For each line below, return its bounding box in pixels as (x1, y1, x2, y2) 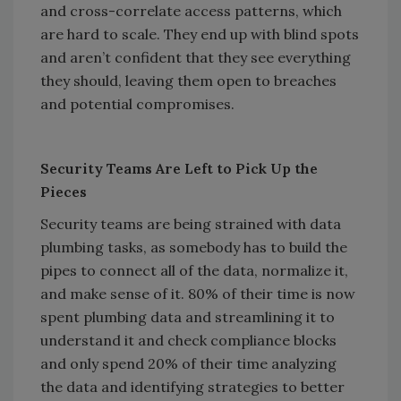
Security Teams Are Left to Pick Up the (40, 159, 318, 178)
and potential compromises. (40, 95, 235, 114)
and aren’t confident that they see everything (40, 48, 351, 67)
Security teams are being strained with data (40, 215, 341, 234)
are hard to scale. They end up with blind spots (40, 25, 359, 44)
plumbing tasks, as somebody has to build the (40, 238, 347, 257)
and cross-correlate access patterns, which (40, 2, 342, 21)
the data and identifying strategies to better (40, 378, 345, 397)
